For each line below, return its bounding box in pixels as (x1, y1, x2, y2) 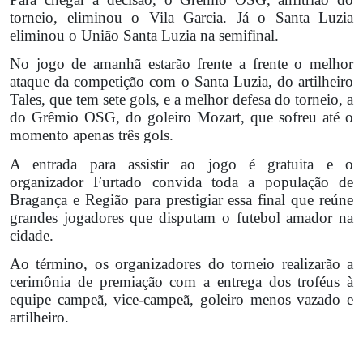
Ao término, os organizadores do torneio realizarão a (10, 254, 353, 272)
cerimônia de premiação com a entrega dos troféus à (10, 272, 353, 290)
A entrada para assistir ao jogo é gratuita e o (10, 155, 353, 173)
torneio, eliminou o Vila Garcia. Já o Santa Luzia (10, 8, 353, 26)
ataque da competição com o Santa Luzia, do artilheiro (10, 73, 353, 91)
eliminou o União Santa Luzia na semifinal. (10, 26, 279, 44)
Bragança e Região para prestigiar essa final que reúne (10, 190, 353, 208)
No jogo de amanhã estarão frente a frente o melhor (10, 55, 353, 73)
